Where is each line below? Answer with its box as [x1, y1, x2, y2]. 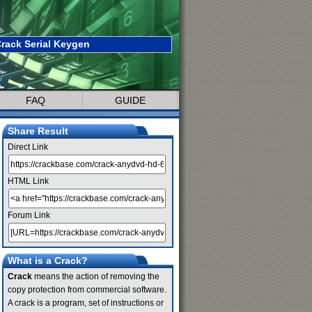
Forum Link [8, 210, 50, 220]
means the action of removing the [32, 272, 159, 281]
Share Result [8, 125, 68, 136]
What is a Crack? [8, 255, 88, 266]
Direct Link [8, 142, 48, 152]
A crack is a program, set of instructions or [8, 298, 164, 308]
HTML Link [8, 176, 49, 186]
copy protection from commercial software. [8, 285, 166, 295]
